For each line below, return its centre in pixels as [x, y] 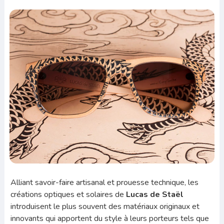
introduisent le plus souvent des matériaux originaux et [105, 206]
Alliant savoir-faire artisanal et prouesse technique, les [104, 182]
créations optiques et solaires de [68, 194]
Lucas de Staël [154, 194]
